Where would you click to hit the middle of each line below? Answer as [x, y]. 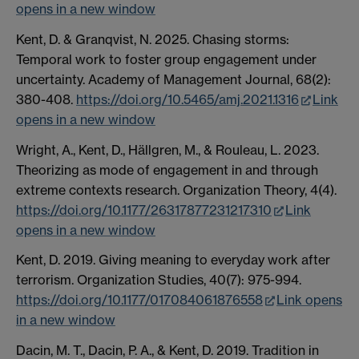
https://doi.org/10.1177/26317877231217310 [144, 210]
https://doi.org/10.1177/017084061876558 [139, 300]
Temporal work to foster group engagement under [166, 59]
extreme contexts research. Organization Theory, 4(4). [176, 190]
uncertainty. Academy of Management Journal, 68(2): [173, 79]
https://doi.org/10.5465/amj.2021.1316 [188, 99]
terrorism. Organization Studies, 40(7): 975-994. [159, 280]
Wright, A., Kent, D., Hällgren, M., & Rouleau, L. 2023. [167, 149]
